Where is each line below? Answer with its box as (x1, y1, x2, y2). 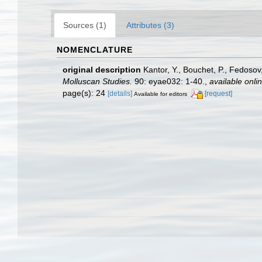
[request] (205, 89, 232, 98)
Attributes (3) (126, 20, 174, 30)
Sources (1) (63, 20, 106, 30)
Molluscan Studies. (63, 76, 132, 86)
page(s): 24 (63, 88, 108, 98)
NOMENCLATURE (57, 44, 133, 54)
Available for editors (134, 90, 187, 97)
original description (63, 64, 141, 74)
